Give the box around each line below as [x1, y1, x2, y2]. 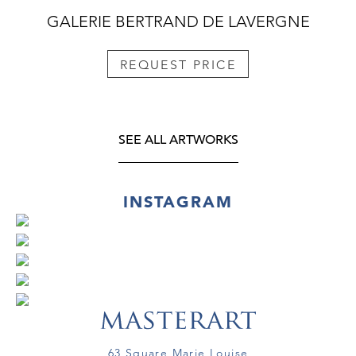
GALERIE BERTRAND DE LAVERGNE [46, 12, 310, 32]
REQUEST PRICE [119, 56, 237, 72]
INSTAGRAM [123, 192, 233, 211]
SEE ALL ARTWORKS [118, 131, 238, 148]
